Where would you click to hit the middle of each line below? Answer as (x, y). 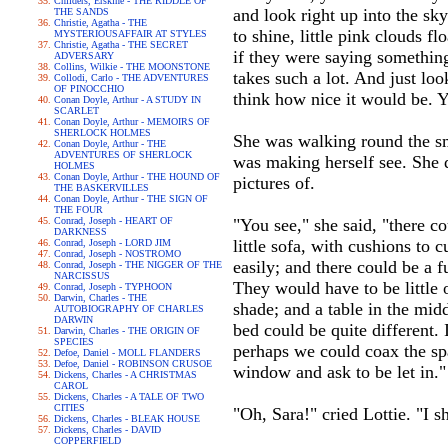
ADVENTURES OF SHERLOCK (123, 154)
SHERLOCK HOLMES (102, 132)
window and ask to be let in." (339, 372)
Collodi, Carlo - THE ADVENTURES (131, 77)
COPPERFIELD (87, 440)
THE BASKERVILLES (101, 187)
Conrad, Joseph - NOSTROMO (117, 253)
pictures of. (274, 183)
